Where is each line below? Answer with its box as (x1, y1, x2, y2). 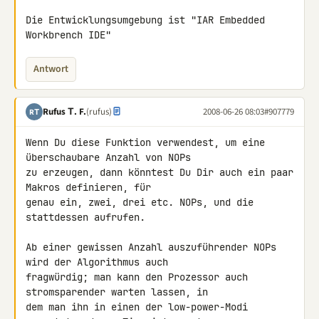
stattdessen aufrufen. (26, 211, 145, 224)
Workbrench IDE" (26, 28, 111, 41)
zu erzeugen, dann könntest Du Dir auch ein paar (26, 166, 293, 179)
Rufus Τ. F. (43, 105, 86, 118)
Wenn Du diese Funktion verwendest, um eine (26, 136, 265, 149)
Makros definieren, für (26, 181, 157, 194)
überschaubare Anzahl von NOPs (26, 151, 197, 164)
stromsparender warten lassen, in (26, 286, 214, 298)
